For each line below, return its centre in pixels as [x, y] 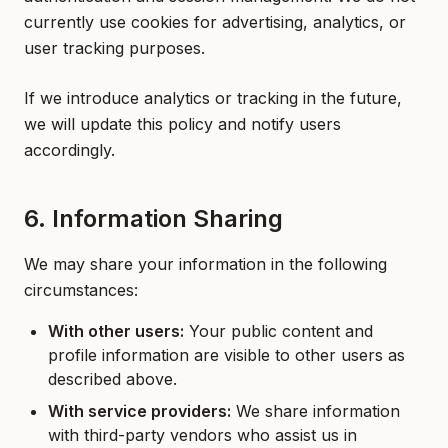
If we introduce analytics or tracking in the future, [213, 98]
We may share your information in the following [205, 264]
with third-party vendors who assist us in [202, 435]
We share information [315, 411]
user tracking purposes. [114, 48]
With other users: [116, 331]
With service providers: [139, 411]
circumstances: [81, 290]
